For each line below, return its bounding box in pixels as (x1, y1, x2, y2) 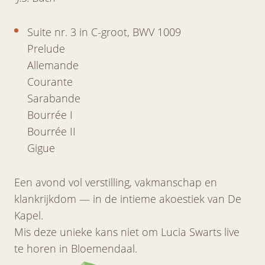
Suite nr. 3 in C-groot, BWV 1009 (27, 24, 181, 39)
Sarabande (27, 91, 80, 105)
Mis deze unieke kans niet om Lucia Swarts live (14, 224, 240, 239)
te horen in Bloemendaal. (14, 241, 140, 256)
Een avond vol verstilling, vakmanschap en (14, 174, 217, 189)
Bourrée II (27, 124, 76, 138)
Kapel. (14, 208, 43, 222)
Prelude (27, 41, 65, 56)
